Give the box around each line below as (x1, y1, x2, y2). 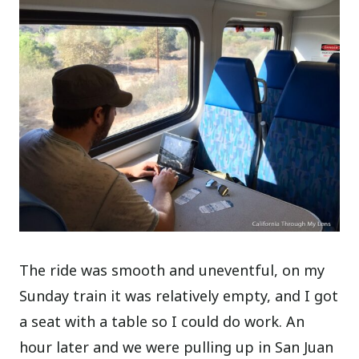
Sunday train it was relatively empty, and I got (19, 285, 339, 305)
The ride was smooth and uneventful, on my (19, 260, 325, 280)
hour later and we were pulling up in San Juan (19, 337, 334, 357)
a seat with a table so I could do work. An (19, 311, 305, 331)
